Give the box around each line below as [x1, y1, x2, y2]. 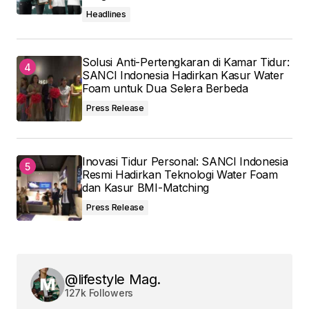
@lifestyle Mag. [65, 271, 161, 288]
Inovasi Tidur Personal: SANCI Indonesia [82, 154, 288, 169]
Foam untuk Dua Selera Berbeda [82, 81, 248, 96]
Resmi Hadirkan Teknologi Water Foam [82, 168, 278, 182]
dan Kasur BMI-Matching [82, 181, 209, 195]
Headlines [86, 9, 126, 20]
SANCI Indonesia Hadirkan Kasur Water [82, 68, 284, 83]
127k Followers [65, 287, 134, 299]
